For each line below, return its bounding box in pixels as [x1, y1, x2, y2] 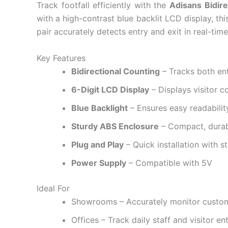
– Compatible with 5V [126, 157, 212, 168]
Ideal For [37, 183, 70, 193]
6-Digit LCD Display [71, 84, 149, 95]
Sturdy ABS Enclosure [71, 121, 159, 131]
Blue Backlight [71, 102, 128, 113]
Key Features [37, 52, 85, 63]
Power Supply [71, 157, 126, 168]
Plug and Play [71, 139, 124, 150]
